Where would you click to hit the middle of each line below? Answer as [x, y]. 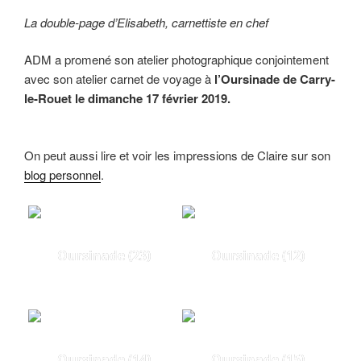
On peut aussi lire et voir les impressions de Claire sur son [177, 155]
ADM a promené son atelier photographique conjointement [176, 60]
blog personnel [62, 174]
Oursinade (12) [257, 256]
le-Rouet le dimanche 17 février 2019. [127, 99]
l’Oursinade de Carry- [275, 79]
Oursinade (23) [104, 256]
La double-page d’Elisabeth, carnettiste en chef [146, 22]
